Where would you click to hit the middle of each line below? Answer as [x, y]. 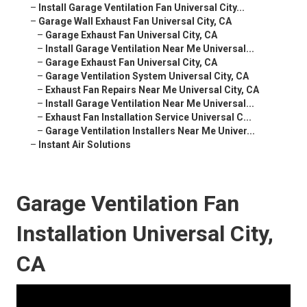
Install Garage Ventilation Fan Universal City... [142, 8]
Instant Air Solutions [85, 145]
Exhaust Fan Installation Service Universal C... [148, 118]
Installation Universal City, [145, 234]
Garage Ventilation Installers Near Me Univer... [150, 131]
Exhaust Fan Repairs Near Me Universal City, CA [152, 90]
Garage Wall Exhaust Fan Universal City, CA [135, 22]
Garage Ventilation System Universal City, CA [147, 76]
